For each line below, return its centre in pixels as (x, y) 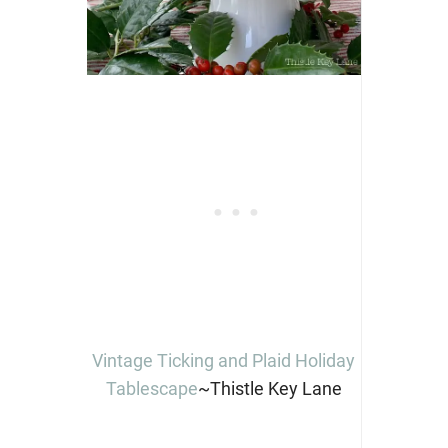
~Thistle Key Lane (269, 388)
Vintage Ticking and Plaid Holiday (223, 360)
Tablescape (151, 388)
